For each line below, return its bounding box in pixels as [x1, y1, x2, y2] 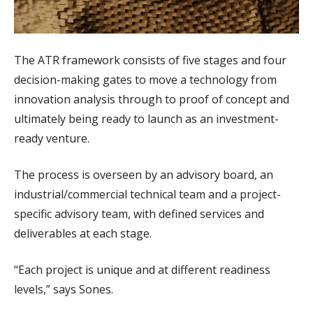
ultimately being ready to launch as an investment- [14, 110, 279, 126]
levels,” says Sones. [14, 281, 116, 297]
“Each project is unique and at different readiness [14, 261, 270, 277]
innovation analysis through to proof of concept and [14, 91, 289, 107]
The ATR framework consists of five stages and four [14, 52, 286, 68]
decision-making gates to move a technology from [14, 71, 277, 87]
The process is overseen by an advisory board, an [14, 166, 273, 182]
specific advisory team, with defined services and [14, 205, 264, 221]
